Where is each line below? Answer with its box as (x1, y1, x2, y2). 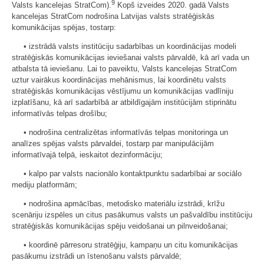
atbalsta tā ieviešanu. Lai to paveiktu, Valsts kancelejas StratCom (12, 64, 237, 73)
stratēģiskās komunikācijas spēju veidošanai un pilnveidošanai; (12, 221, 228, 230)
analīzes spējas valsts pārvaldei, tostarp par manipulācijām (12, 138, 214, 148)
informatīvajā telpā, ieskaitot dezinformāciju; (12, 150, 163, 159)
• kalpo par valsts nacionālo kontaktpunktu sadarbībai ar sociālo (24, 169, 242, 178)
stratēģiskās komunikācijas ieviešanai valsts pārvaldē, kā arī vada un (12, 52, 249, 62)
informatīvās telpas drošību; (12, 108, 107, 118)
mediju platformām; (12, 180, 77, 189)
